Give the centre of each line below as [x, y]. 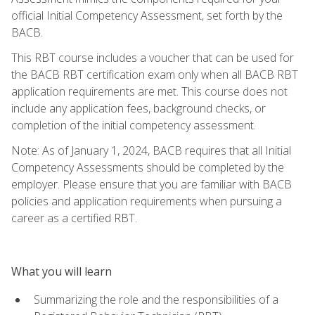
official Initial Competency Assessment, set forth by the [147, 15]
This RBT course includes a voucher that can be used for [153, 57]
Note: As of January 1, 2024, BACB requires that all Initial [151, 150]
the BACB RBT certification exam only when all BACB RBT [155, 74]
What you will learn [62, 271]
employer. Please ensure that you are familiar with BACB [152, 184]
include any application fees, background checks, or [139, 108]
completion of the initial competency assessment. [134, 125]
